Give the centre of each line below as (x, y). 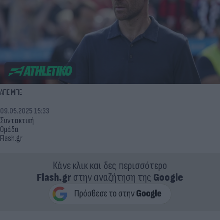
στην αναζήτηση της (112, 177)
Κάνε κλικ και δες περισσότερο (110, 165)
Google (168, 177)
